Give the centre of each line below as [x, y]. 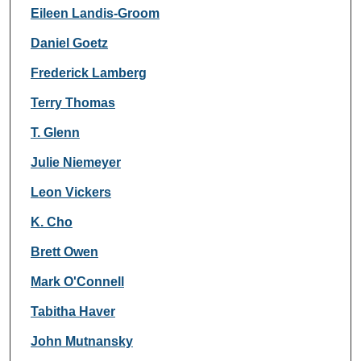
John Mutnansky [81, 342]
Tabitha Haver [73, 312]
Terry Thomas [73, 103]
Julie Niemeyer [75, 163]
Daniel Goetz [69, 44]
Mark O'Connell [77, 282]
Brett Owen [64, 252]
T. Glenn [55, 133]
